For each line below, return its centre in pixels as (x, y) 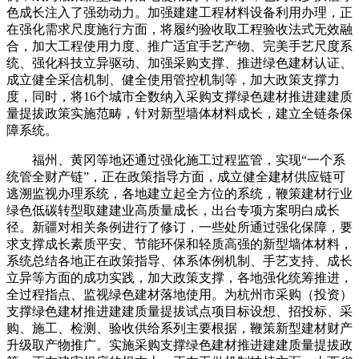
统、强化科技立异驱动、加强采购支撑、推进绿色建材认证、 (179, 63)
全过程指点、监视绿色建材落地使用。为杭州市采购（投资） (179, 294)
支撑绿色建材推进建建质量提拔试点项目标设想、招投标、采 (179, 311)
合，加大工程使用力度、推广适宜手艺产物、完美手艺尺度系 (179, 46)
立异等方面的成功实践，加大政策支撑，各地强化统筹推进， (179, 277)
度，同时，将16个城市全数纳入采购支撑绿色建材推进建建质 (179, 96)
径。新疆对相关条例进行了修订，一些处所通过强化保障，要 (179, 227)
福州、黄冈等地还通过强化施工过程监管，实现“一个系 (176, 159)
